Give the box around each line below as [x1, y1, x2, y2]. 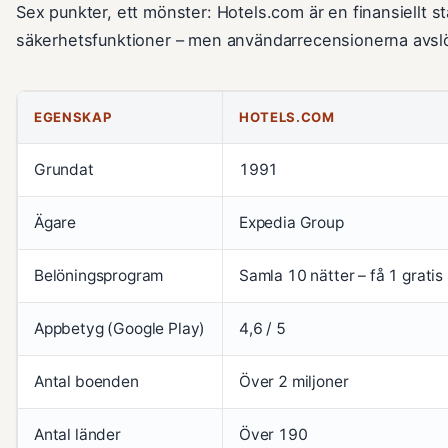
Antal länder [34, 424, 121, 444]
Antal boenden [34, 371, 139, 391]
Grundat [34, 159, 94, 179]
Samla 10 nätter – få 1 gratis [239, 265, 444, 285]
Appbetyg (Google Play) [34, 318, 206, 338]
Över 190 [239, 424, 308, 444]
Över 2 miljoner [239, 371, 349, 391]
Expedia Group [239, 212, 344, 232]
